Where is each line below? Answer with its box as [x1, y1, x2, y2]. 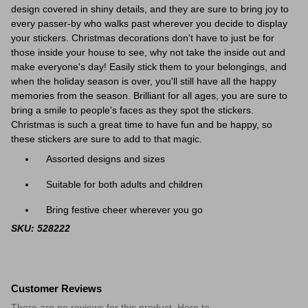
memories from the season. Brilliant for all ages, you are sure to [11, 90, 287, 101]
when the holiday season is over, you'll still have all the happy [11, 76, 276, 87]
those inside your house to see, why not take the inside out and [11, 47, 285, 58]
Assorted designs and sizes [46, 153, 165, 164]
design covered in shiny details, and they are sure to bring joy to [11, 3, 289, 14]
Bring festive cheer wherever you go [46, 204, 203, 215]
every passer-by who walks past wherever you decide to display [11, 18, 287, 29]
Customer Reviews [11, 283, 102, 294]
